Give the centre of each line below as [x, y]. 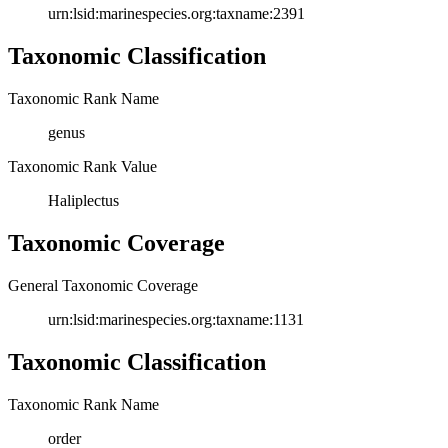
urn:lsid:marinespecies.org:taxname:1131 [176, 319]
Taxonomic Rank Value [82, 167]
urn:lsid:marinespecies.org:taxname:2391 [176, 14]
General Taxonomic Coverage [103, 285]
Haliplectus [83, 201]
